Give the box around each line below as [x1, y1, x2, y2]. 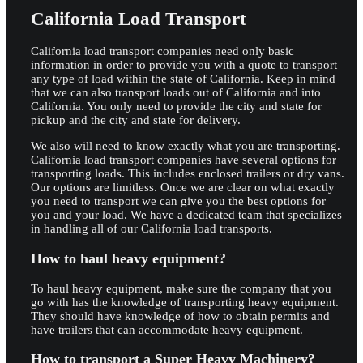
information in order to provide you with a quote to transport [31, 58, 337, 72]
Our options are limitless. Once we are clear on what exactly [31, 181, 335, 194]
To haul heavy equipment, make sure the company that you [31, 281, 331, 295]
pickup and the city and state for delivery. [31, 113, 241, 127]
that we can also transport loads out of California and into [31, 86, 321, 100]
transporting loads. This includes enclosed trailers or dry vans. [31, 167, 344, 181]
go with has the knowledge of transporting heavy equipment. [31, 295, 339, 309]
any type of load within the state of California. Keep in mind [31, 72, 335, 86]
